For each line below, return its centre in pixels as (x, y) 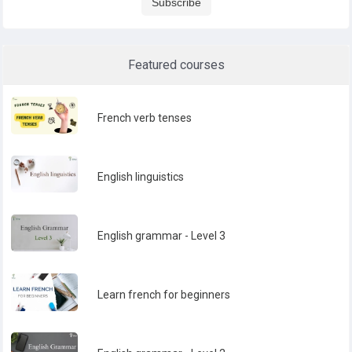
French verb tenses (145, 118)
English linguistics (141, 176)
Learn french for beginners (164, 295)
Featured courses (176, 64)
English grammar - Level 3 (162, 235)
